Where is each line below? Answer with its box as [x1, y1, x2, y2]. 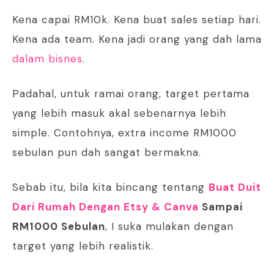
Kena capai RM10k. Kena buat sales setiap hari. [12, 13, 261, 27]
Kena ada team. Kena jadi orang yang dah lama [12, 32, 262, 46]
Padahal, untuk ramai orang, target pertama [12, 87, 250, 101]
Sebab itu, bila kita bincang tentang [12, 180, 209, 194]
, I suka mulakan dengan [105, 220, 234, 234]
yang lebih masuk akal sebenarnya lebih [12, 106, 226, 120]
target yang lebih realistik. [12, 239, 154, 253]
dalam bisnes [12, 52, 83, 66]
